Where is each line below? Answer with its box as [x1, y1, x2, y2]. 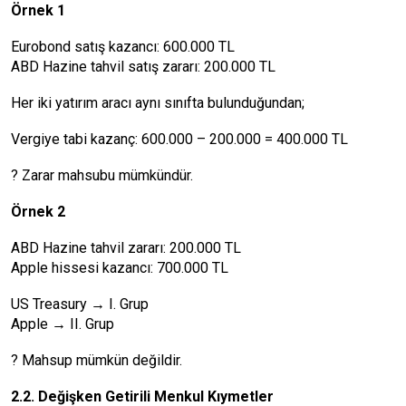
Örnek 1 [11, 2, 65, 19]
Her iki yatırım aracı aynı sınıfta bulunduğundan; [11, 94, 304, 111]
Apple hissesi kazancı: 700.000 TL [11, 259, 228, 276]
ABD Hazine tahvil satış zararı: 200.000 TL [11, 58, 275, 75]
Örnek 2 [11, 203, 65, 220]
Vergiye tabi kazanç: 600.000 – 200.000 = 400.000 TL [11, 130, 348, 148]
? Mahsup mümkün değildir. [11, 352, 182, 369]
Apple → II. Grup [11, 315, 114, 333]
